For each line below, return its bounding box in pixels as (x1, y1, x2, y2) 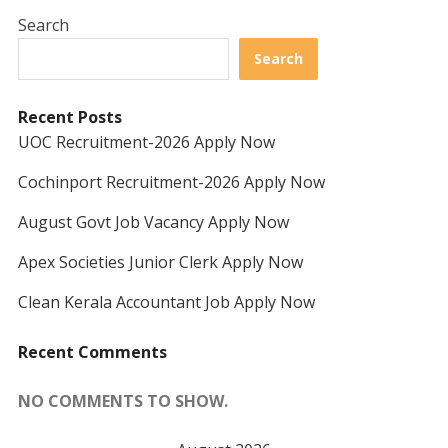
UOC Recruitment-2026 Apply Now (17, 131, 275, 154)
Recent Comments (17, 341, 167, 364)
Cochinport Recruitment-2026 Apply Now (17, 171, 325, 194)
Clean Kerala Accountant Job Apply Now (17, 291, 315, 314)
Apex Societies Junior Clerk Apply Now (17, 251, 303, 274)
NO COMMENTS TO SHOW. (17, 390, 228, 413)
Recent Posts (17, 106, 122, 129)
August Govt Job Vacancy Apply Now (17, 211, 289, 234)
